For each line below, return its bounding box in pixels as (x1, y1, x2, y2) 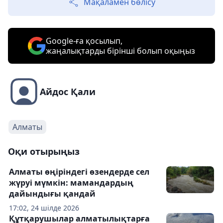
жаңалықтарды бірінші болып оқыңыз (46, 45, 195, 56)
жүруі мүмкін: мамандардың (9, 177, 133, 188)
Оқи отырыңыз (8, 145, 80, 157)
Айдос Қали (40, 86, 96, 98)
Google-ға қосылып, (46, 35, 122, 46)
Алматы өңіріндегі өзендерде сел (9, 166, 149, 177)
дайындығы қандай (9, 188, 96, 199)
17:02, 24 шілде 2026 (9, 203, 79, 213)
